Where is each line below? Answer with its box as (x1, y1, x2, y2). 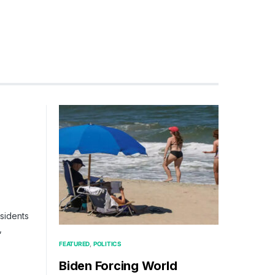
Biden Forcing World (59, 258, 177, 273)
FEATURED (59, 239, 90, 247)
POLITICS (93, 239, 122, 247)
